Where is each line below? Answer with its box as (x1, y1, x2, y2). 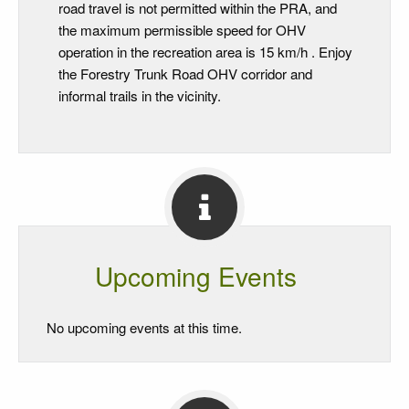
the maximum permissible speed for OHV (58, 19, 306, 39)
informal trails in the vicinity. (58, 85, 221, 105)
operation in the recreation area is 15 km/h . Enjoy (58, 41, 352, 61)
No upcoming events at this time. (47, 317, 242, 337)
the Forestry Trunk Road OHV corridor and (58, 63, 312, 83)
